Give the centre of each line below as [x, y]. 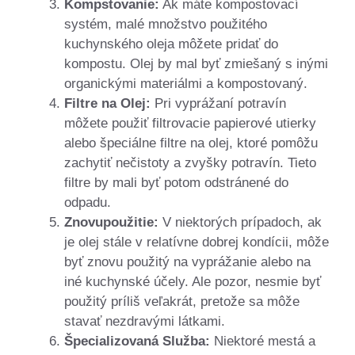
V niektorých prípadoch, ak [240, 223]
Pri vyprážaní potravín [218, 104]
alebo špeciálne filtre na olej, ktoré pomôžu [191, 143]
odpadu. [88, 203]
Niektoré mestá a [263, 342]
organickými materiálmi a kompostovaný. [186, 84]
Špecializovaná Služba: [137, 342]
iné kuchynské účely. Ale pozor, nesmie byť [193, 282]
